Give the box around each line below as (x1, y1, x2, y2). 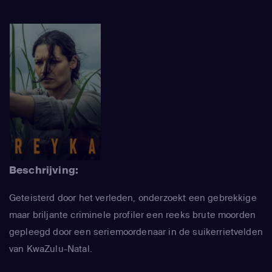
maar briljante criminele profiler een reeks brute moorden (9, 209, 256, 221)
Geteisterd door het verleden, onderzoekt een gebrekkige (9, 192, 257, 204)
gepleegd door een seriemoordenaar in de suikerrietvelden (9, 226, 263, 238)
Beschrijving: (9, 163, 79, 177)
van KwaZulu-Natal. (9, 243, 92, 255)
